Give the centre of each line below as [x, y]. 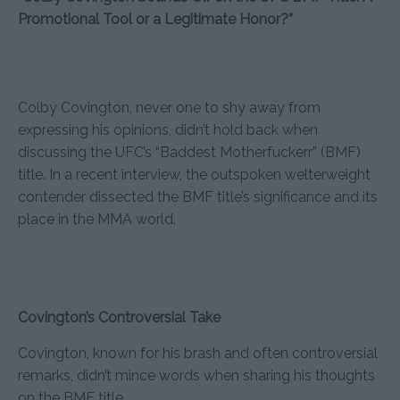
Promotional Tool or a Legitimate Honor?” [155, 19]
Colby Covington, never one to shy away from [169, 107]
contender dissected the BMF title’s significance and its [198, 196]
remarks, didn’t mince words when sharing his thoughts [196, 375]
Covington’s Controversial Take [119, 317]
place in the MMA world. [97, 219]
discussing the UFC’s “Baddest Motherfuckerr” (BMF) [189, 152]
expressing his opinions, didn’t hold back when [168, 129]
